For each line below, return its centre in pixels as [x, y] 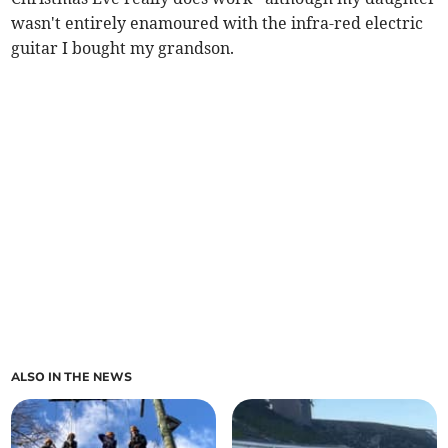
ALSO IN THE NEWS [72, 377]
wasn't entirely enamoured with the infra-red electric [217, 23]
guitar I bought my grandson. [123, 48]
